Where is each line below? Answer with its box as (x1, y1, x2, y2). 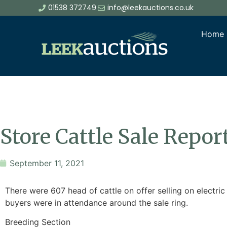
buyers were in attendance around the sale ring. (5, 197, 188, 208)
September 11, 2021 (10, 158, 84, 168)
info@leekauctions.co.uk (107, 3, 194, 13)
